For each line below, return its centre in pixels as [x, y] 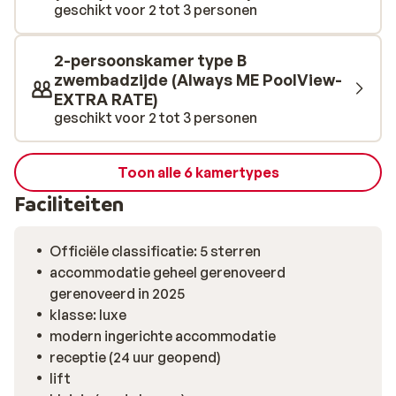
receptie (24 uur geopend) [135, 357]
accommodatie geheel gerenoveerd [168, 272]
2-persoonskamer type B [150, 60]
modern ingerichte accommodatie [163, 336]
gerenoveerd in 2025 [161, 293]
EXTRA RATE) [106, 99]
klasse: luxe [88, 315]
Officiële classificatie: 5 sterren [155, 251]
